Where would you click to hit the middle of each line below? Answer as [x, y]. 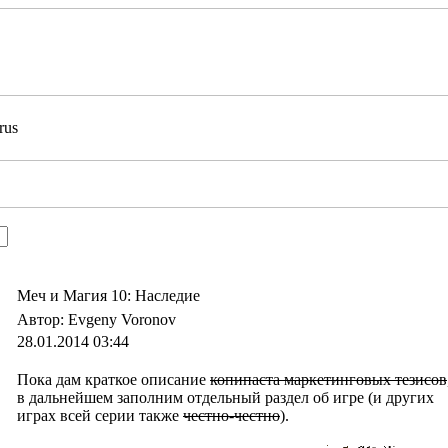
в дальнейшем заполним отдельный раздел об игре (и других [225, 397]
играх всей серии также [100, 415]
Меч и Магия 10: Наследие [108, 295]
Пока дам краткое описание [113, 379]
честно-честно [231, 415]
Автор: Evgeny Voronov [98, 319]
